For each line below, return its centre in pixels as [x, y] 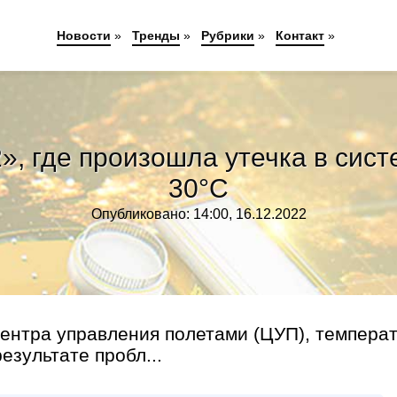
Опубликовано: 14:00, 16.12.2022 [198, 214]
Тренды [156, 35]
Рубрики [227, 35]
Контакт [300, 35]
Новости [83, 35]
